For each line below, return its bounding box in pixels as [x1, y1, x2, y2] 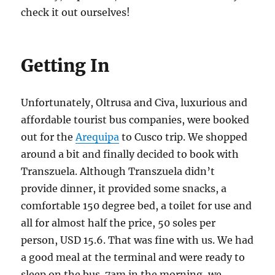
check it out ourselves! [21, 6, 131, 18]
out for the [21, 131, 76, 143]
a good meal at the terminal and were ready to [21, 251, 246, 263]
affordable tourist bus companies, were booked [21, 114, 250, 126]
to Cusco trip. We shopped [119, 131, 248, 143]
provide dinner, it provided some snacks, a [21, 182, 227, 195]
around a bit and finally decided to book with [21, 148, 239, 160]
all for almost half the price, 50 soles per [21, 217, 216, 229]
